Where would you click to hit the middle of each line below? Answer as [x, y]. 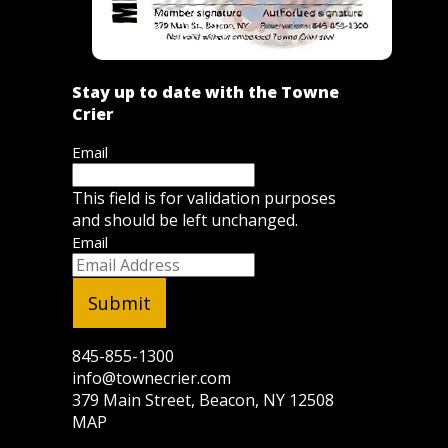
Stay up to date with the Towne [205, 92]
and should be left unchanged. [185, 220]
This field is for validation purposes [204, 198]
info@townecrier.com [151, 378]
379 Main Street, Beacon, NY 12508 [203, 400]
